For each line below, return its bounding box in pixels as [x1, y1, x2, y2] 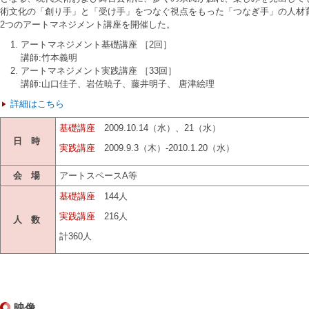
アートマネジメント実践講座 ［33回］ [20, 65, 177, 76]
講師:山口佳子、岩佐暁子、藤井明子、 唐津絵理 [20, 78, 215, 89]
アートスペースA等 [59, 170, 137, 181]
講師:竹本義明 [20, 52, 77, 63]
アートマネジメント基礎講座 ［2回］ [20, 39, 172, 50]
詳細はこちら [10, 98, 64, 109]
